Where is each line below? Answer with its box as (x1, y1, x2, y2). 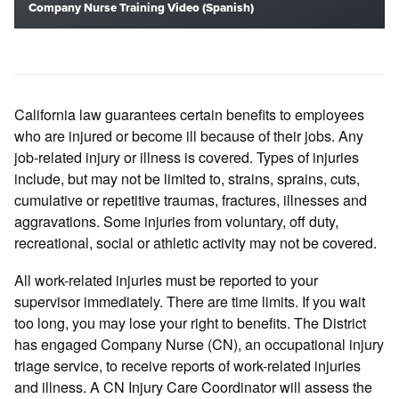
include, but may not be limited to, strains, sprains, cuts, (14, 167, 361, 189)
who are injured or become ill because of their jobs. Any (14, 124, 364, 146)
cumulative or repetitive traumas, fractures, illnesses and (14, 188, 368, 210)
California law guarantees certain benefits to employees (14, 102, 365, 125)
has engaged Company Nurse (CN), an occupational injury (14, 333, 385, 355)
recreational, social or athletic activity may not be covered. (14, 231, 381, 253)
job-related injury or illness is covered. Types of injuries (14, 145, 360, 167)
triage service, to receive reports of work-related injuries (14, 354, 362, 377)
